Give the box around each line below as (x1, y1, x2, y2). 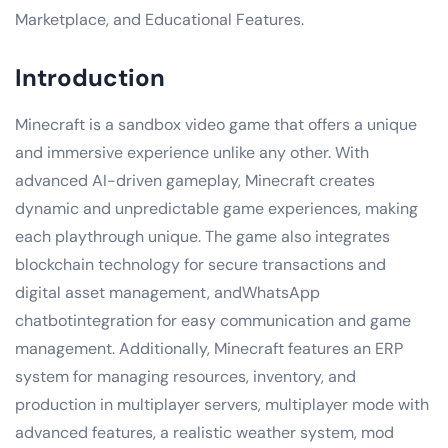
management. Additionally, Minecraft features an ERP (15, 337, 403, 359)
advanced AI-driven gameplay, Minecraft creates (15, 169, 375, 191)
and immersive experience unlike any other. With (15, 141, 369, 163)
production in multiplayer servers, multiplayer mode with (15, 393, 429, 415)
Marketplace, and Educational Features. (15, 8, 304, 30)
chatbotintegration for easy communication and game (15, 309, 411, 331)
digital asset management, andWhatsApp (15, 281, 320, 303)
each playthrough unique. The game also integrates (15, 225, 390, 247)
